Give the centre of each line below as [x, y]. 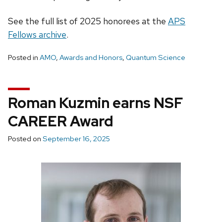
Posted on [25, 139]
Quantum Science [156, 58]
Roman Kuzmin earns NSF [96, 103]
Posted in [24, 58]
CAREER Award [60, 121]
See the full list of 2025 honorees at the [88, 21]
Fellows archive [37, 35]
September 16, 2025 [76, 139]
